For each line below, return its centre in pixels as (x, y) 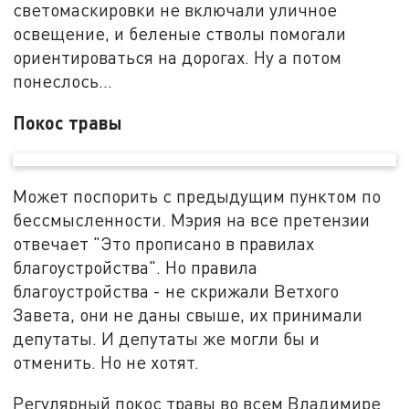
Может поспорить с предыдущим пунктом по (197, 195)
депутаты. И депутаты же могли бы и (167, 338)
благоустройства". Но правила (136, 267)
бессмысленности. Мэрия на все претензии (192, 219)
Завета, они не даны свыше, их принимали (188, 314)
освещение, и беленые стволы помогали (180, 33)
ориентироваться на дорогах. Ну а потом (178, 57)
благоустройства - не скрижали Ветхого (176, 290)
